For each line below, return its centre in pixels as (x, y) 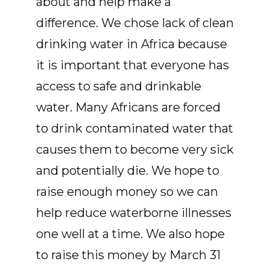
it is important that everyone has (133, 65)
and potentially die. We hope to (128, 171)
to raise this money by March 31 (128, 255)
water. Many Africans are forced (128, 108)
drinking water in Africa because (132, 44)
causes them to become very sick (135, 150)
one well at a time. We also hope (130, 234)
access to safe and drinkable (119, 86)
